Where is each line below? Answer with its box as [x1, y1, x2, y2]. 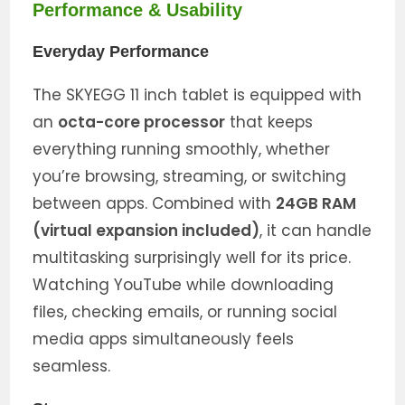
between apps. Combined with [33, 192, 277, 214]
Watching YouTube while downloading [33, 273, 334, 296]
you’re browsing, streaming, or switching [33, 165, 347, 187]
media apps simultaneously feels [33, 327, 295, 350]
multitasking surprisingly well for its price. [33, 246, 352, 268]
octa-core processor [58, 110, 226, 133]
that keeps [225, 110, 314, 133]
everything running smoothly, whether [33, 137, 331, 160]
